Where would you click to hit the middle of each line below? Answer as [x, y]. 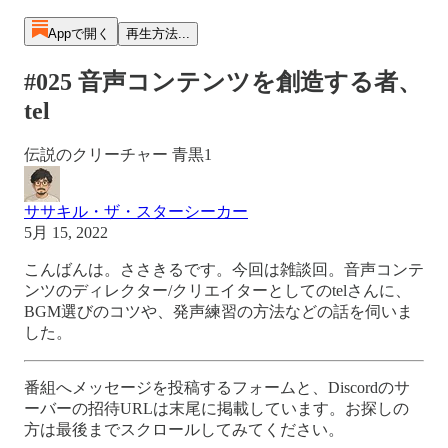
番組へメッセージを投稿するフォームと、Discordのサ [217, 387]
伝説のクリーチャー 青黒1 [118, 154]
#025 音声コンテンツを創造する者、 [223, 81]
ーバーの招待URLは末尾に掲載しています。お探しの [216, 408]
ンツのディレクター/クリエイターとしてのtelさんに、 [217, 290]
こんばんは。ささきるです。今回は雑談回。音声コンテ [224, 269]
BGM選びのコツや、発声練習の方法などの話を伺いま [218, 311]
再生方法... [157, 33]
